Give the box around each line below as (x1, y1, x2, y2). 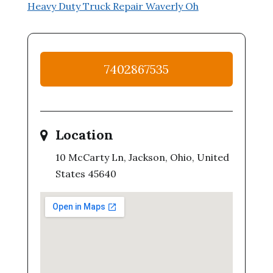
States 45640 (55, 168, 116, 180)
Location (55, 126, 113, 143)
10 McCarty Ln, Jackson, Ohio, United (55, 151, 229, 163)
